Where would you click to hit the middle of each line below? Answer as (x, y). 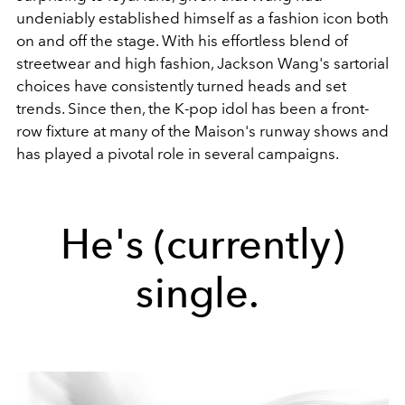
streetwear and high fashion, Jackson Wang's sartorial (202, 64)
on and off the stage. (89, 41)
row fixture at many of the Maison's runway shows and (202, 132)
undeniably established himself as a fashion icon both (202, 19)
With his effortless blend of (255, 41)
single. (202, 293)
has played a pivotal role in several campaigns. (178, 154)
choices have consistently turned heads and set (181, 86)
